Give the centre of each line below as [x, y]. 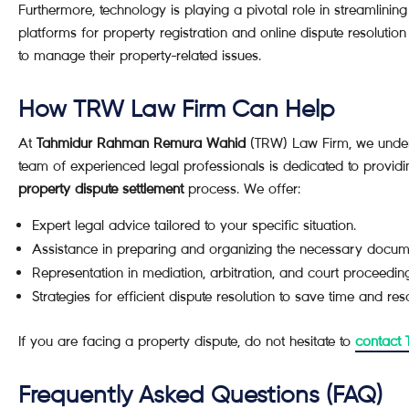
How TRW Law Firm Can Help [177, 110]
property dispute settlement [101, 189]
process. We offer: [242, 189]
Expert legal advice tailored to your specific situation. [194, 225]
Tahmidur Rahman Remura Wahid [141, 143]
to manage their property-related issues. [140, 55]
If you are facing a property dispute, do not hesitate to [187, 341]
